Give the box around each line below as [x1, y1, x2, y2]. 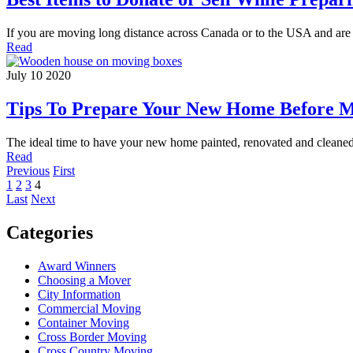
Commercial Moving [38, 301, 141, 315]
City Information [38, 287, 121, 301]
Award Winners [38, 258, 116, 273]
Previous [6, 163, 50, 177]
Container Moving [38, 315, 129, 329]
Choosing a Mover [38, 273, 131, 287]
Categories [6, 221, 93, 243]
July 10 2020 [6, 68, 71, 82]
